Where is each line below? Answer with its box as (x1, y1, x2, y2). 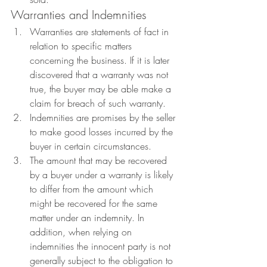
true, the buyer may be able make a (30, 82, 174, 95)
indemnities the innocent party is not (30, 240, 173, 253)
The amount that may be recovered (30, 154, 170, 167)
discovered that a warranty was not (30, 68, 171, 81)
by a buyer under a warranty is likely (30, 168, 176, 181)
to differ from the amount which (30, 182, 156, 195)
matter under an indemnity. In (30, 211, 147, 224)
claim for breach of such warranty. (30, 97, 166, 110)
